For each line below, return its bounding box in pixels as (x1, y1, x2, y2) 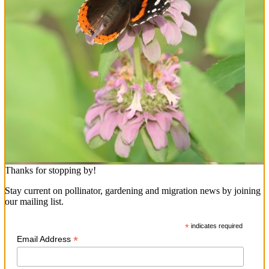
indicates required (189, 222, 243, 230)
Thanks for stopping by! (5, 165, 96, 176)
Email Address (17, 234, 73, 244)
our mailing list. (5, 196, 64, 207)
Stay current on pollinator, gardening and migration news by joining (5, 186, 261, 196)
